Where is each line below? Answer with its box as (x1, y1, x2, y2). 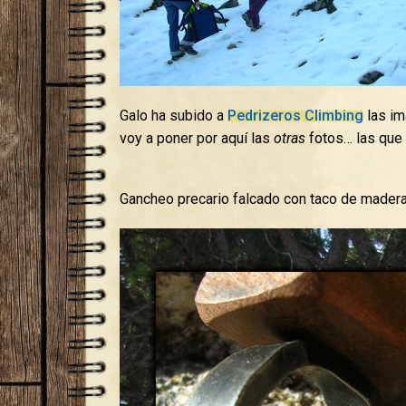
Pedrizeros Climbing (227, 107, 363, 125)
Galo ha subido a (120, 107, 227, 125)
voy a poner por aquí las (120, 130, 274, 148)
